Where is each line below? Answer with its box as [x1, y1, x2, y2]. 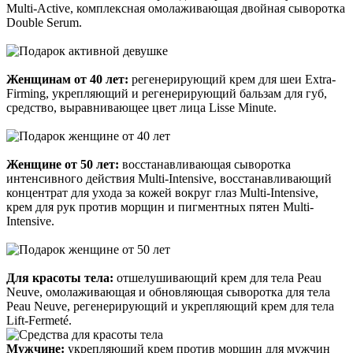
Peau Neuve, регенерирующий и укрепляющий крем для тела [6, 299, 334, 314]
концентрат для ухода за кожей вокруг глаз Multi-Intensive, [6, 186, 318, 200]
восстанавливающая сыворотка [119, 158, 291, 172]
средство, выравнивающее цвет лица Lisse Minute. [6, 101, 277, 115]
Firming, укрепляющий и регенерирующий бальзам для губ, [6, 87, 327, 101]
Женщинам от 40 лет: [6, 72, 128, 87]
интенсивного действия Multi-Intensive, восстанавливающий [6, 172, 332, 186]
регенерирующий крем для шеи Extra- [128, 72, 336, 87]
